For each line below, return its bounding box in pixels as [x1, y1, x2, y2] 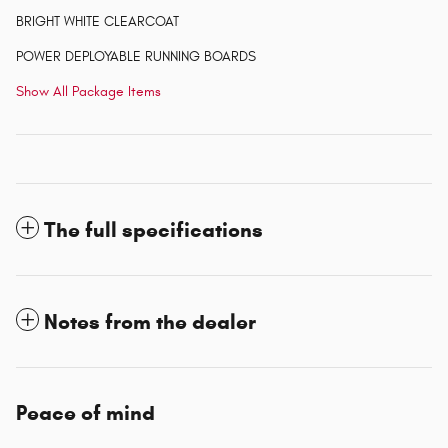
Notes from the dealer [44, 309, 256, 336]
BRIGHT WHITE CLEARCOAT [16, 13, 179, 31]
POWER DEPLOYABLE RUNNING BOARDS [16, 48, 256, 66]
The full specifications [44, 217, 263, 244]
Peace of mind [16, 400, 155, 427]
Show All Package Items [16, 83, 161, 101]
